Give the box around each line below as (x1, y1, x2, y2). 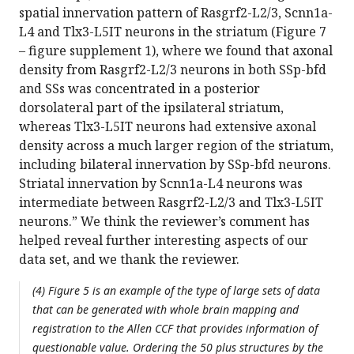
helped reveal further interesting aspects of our (19, 232, 308, 250)
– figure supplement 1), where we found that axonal (19, 42, 333, 60)
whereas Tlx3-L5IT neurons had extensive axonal (19, 118, 316, 136)
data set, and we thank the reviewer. (19, 250, 239, 269)
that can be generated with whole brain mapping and (32, 302, 299, 318)
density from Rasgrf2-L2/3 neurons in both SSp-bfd (19, 61, 326, 79)
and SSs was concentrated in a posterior (19, 80, 260, 98)
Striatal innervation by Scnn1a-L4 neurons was (19, 175, 303, 193)
